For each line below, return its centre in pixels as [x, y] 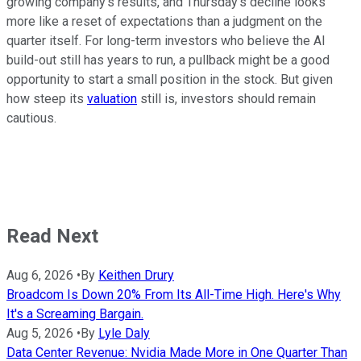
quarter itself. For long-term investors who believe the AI [166, 40]
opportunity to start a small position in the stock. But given [170, 79]
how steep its [47, 98]
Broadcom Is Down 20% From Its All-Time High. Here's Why [174, 295]
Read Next [52, 236]
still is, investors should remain [226, 98]
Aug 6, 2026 [40, 276]
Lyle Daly [124, 334]
